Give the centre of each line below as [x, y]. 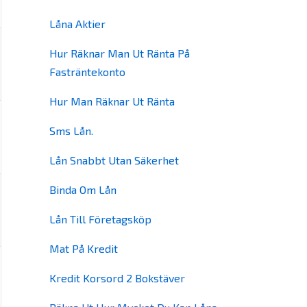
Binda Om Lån [83, 189]
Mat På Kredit [84, 248]
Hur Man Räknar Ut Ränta [112, 101]
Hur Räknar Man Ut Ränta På [120, 53]
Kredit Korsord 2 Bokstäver [117, 278]
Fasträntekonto [87, 72]
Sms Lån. [71, 131]
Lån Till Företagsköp [100, 219]
